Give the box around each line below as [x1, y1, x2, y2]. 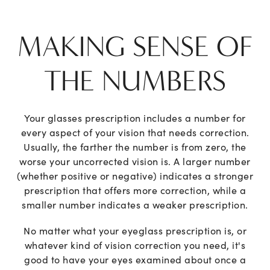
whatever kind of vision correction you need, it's [24, 238, 246, 252]
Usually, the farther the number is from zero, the [24, 140, 246, 154]
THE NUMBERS [44, 63, 226, 99]
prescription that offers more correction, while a [24, 183, 246, 197]
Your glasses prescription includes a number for [24, 111, 246, 125]
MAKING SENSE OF [17, 29, 253, 64]
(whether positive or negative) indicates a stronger [16, 169, 254, 183]
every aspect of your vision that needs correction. [20, 125, 250, 139]
